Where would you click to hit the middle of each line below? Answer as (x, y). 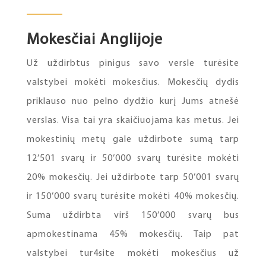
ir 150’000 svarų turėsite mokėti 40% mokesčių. (133, 196)
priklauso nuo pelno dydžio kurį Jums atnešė (133, 101)
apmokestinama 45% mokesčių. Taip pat (133, 234)
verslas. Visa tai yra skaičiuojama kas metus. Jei (133, 120)
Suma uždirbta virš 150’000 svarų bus (133, 215)
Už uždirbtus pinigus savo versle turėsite (133, 63)
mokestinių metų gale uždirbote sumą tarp (133, 139)
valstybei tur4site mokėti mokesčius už (133, 253)
